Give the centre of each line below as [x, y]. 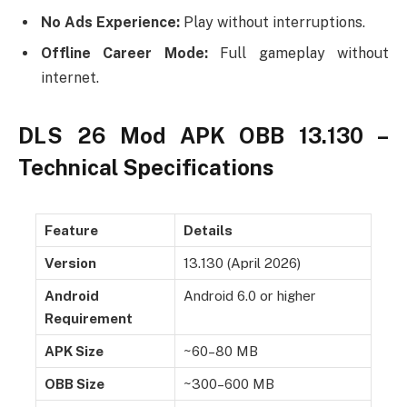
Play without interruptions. [273, 23]
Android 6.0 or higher [250, 295]
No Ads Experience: [110, 23]
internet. [70, 78]
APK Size [74, 351]
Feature [71, 230]
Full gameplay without [298, 54]
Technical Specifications [146, 167]
